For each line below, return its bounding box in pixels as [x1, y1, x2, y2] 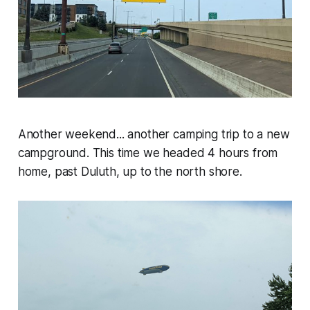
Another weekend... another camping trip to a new [17, 127, 290, 142]
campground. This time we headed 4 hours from [17, 146, 278, 161]
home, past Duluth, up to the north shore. [17, 165, 242, 179]
